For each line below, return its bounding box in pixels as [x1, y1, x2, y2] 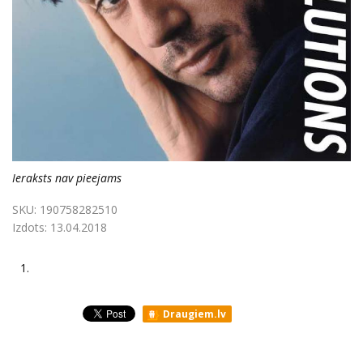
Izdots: [12, 220, 50, 235]
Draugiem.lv [160, 307, 226, 321]
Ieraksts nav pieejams [12, 170, 122, 186]
